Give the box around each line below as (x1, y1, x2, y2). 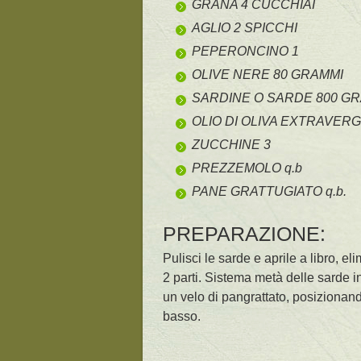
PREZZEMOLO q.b (192, 160, 302, 175)
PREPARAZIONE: (163, 222, 326, 245)
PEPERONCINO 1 (192, 44, 299, 58)
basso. (163, 309, 201, 323)
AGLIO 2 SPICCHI (192, 20, 297, 35)
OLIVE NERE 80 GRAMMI (192, 67, 343, 81)
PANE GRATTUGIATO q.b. (192, 184, 346, 198)
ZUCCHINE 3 (192, 137, 271, 151)
